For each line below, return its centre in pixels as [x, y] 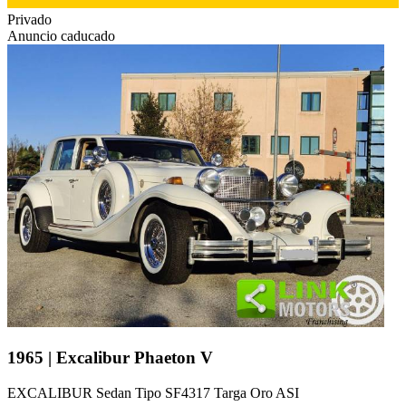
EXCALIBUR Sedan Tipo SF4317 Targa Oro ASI [153, 392]
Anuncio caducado [61, 36]
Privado [29, 20]
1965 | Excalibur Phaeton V [110, 358]
